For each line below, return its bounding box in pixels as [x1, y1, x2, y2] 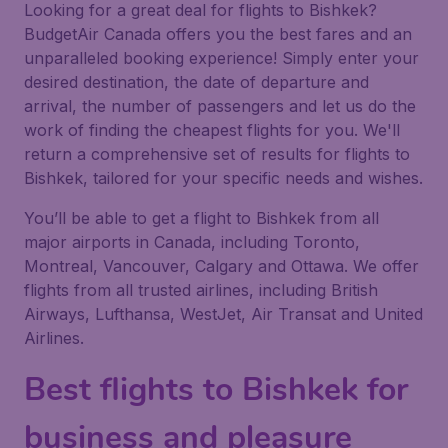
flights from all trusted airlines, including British [24, 280, 378, 300]
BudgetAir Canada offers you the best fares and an [24, 24, 412, 44]
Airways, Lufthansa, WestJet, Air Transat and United [24, 304, 423, 324]
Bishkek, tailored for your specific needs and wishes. [24, 168, 423, 188]
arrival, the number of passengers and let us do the [24, 96, 416, 116]
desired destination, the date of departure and [24, 72, 369, 92]
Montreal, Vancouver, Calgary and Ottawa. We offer [24, 256, 419, 276]
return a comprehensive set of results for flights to [24, 144, 410, 164]
